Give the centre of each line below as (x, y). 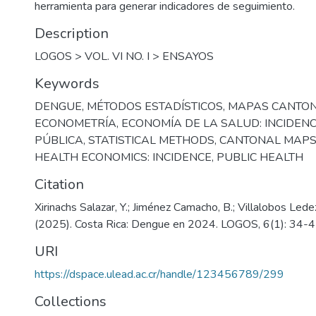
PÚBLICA (59, 140)
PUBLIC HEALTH (260, 157)
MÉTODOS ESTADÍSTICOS (155, 107)
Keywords (67, 84)
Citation (59, 184)
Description (72, 34)
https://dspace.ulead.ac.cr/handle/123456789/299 (159, 274)
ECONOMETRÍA (75, 123)
